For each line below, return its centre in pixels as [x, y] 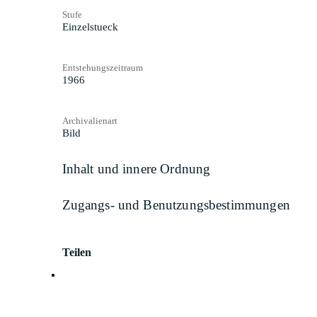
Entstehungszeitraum [102, 67]
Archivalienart [90, 120]
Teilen [77, 252]
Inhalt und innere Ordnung [136, 168]
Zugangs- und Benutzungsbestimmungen [176, 205]
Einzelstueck [90, 27]
